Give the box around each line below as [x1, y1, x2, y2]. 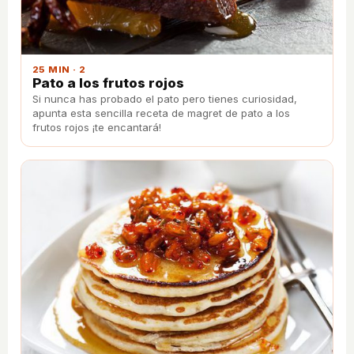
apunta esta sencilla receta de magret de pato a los [32, 106, 290, 119]
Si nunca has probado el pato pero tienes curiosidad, [32, 92, 297, 105]
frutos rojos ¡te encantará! [32, 120, 161, 134]
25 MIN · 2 [32, 63, 86, 75]
